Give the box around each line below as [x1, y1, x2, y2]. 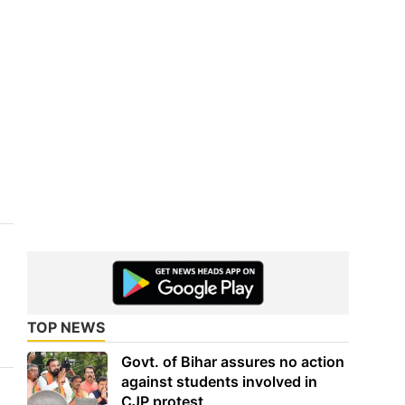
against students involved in [121, 372, 318, 391]
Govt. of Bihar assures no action [121, 352, 345, 371]
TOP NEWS [27, 317, 106, 336]
